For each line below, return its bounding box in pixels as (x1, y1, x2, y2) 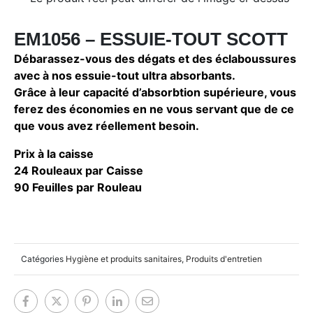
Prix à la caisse (14, 147, 94, 161)
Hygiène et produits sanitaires (66, 254, 182, 265)
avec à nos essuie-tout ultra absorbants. (14, 68, 235, 83)
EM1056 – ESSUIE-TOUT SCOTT (14, 29, 288, 50)
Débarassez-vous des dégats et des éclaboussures (14, 52, 296, 66)
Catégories (21, 254, 64, 265)
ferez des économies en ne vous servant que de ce (14, 102, 294, 117)
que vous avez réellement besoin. (14, 119, 199, 133)
